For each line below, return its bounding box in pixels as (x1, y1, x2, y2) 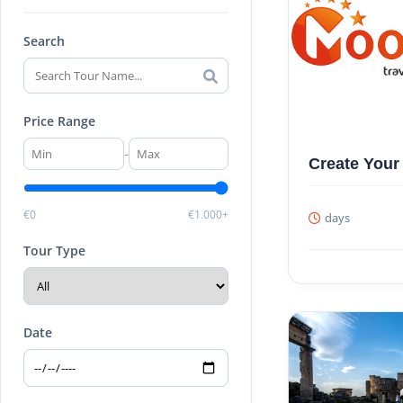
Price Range (23, 112, 95, 130)
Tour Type (23, 242, 85, 259)
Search (23, 32, 65, 49)
